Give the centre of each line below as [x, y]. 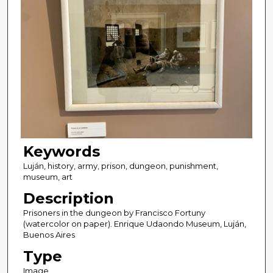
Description [68, 199]
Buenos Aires [49, 235]
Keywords [61, 152]
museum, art [48, 177]
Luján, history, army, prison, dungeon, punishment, [120, 166]
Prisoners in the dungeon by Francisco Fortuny [114, 213]
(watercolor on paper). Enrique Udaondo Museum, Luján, [134, 224]
